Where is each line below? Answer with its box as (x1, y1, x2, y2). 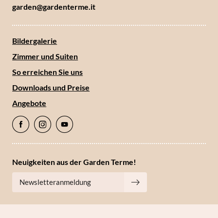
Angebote (12, 98, 47, 108)
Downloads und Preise (12, 83, 90, 92)
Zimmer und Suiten (12, 51, 78, 61)
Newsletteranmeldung (19, 177, 91, 186)
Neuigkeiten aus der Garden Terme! (12, 157, 137, 166)
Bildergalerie (12, 36, 57, 45)
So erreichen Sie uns (12, 67, 83, 77)
